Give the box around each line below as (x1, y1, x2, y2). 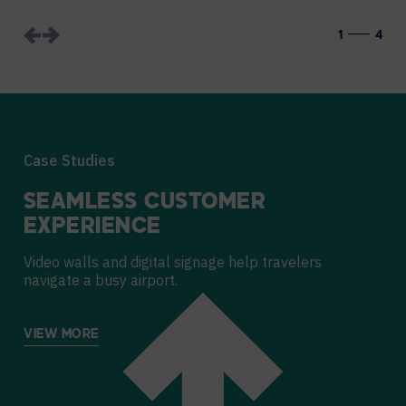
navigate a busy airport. (24, 271, 178, 289)
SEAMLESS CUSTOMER (24, 192, 266, 214)
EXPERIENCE (24, 217, 161, 238)
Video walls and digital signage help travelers (24, 253, 322, 271)
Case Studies (24, 151, 115, 169)
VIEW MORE (24, 328, 100, 342)
